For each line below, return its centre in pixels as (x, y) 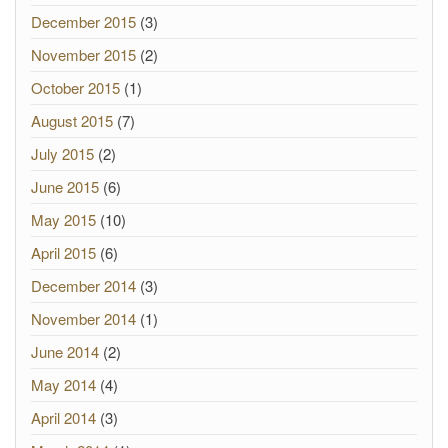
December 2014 (83, 285)
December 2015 (83, 21)
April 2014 (63, 417)
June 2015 (65, 186)
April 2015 (63, 252)
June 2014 (65, 351)
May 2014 (63, 384)
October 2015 (75, 87)
